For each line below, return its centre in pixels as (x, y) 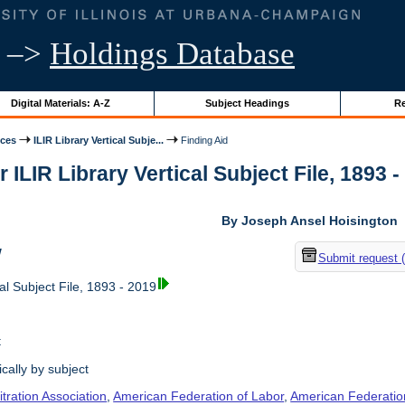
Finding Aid (203, 140)
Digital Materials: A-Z (60, 103)
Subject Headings (247, 103)
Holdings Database (172, 54)
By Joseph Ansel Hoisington (310, 221)
